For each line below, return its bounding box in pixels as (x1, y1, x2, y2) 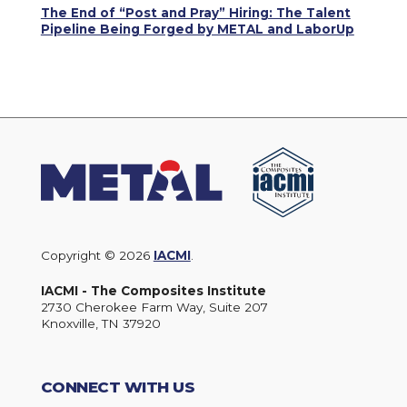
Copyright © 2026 (40, 248, 154, 263)
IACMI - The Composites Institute (40, 283, 266, 298)
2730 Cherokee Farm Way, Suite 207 (40, 299, 268, 314)
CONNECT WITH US (40, 377, 195, 396)
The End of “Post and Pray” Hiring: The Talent (40, 5, 351, 20)
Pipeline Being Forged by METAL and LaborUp (40, 21, 354, 36)
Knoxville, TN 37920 (40, 315, 161, 331)
